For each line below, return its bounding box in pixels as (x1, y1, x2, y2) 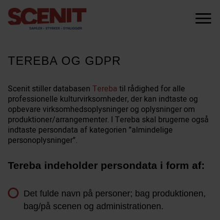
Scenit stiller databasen (8, 82, 92, 95)
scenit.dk (7, 6, 39, 18)
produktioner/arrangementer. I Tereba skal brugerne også (8, 113, 209, 126)
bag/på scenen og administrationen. (24, 201, 164, 211)
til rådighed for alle (119, 82, 185, 95)
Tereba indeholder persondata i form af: (8, 159, 205, 171)
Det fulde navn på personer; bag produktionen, (24, 188, 206, 198)
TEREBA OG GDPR (8, 54, 121, 67)
